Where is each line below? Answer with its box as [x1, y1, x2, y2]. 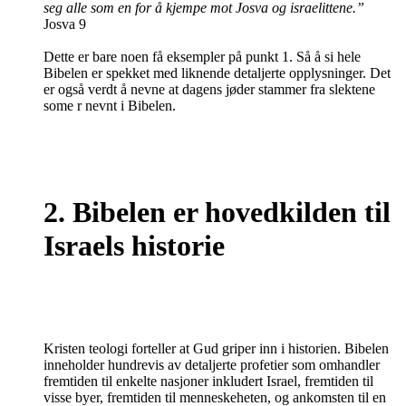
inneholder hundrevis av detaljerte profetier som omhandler [43, 357, 380, 373]
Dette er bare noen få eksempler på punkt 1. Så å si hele [43, 49, 361, 65]
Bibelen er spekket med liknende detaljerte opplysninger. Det [43, 65, 391, 82]
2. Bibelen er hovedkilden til [43, 195, 391, 228]
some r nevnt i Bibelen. [43, 98, 176, 114]
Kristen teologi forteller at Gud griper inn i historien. [43, 341, 344, 357]
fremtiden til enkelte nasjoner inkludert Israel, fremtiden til [43, 373, 373, 390]
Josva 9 [43, 15, 86, 32]
